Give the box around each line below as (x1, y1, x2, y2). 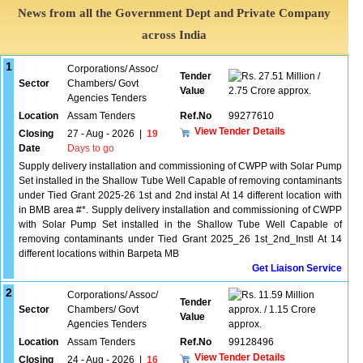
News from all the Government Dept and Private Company (18, 6, 331, 19)
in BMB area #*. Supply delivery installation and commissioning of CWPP (19, 204, 342, 216)
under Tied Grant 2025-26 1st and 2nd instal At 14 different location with (19, 190, 342, 201)
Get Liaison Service (252, 263, 342, 274)
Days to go (67, 143, 114, 154)
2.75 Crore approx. (228, 85, 311, 96)
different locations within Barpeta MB (19, 248, 179, 259)
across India (142, 28, 207, 41)
